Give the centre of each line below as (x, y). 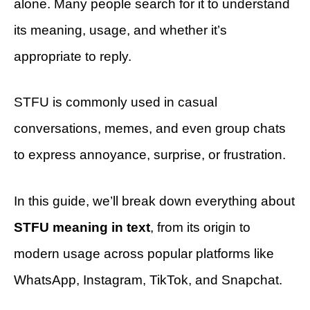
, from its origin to (200, 227)
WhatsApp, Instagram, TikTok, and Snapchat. (148, 280)
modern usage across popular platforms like (144, 253)
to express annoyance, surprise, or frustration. (150, 155)
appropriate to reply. (73, 56)
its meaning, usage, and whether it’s (120, 30)
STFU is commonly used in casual (116, 102)
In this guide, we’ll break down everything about (154, 201)
